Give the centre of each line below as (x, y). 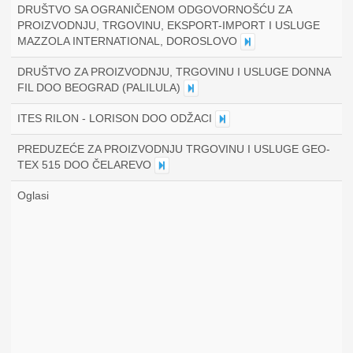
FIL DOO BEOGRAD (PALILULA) (100, 87)
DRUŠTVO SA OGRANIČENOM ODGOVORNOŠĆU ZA (155, 9)
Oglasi (33, 195)
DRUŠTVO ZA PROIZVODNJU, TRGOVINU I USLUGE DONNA (174, 72)
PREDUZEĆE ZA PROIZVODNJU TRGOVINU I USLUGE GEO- (174, 149)
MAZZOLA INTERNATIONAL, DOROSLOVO (129, 41)
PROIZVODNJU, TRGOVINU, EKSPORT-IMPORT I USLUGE (169, 25)
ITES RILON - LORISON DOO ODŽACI (116, 118)
